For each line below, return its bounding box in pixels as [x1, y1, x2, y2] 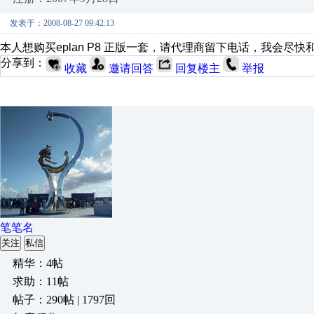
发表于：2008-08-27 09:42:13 [10, 18, 114, 28]
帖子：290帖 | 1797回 [13, 294, 116, 306]
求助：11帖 [13, 275, 69, 287]
